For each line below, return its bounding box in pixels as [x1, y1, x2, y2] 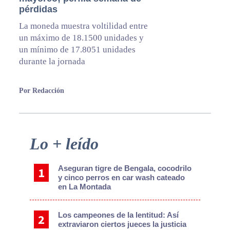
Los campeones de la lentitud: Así [58, 210, 179, 220]
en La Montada [58, 182, 111, 191]
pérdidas [18, 4, 57, 15]
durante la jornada [18, 56, 85, 67]
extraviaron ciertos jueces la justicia [58, 220, 187, 229]
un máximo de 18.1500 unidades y [18, 33, 144, 43]
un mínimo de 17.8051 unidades [18, 45, 136, 55]
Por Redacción [18, 87, 64, 95]
